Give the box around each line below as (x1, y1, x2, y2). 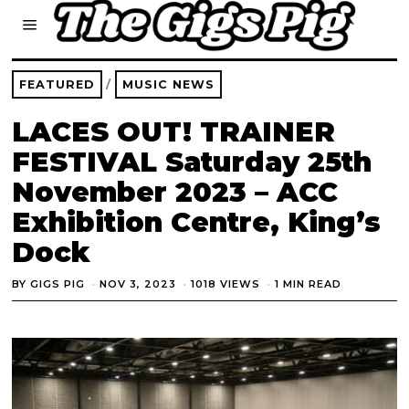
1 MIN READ (275, 277, 342, 290)
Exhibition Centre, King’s (12, 205, 382, 239)
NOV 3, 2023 (100, 277, 177, 290)
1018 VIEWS (191, 277, 261, 290)
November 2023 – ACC (12, 175, 339, 209)
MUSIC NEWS (122, 78, 215, 91)
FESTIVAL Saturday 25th (12, 145, 372, 179)
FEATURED (19, 78, 96, 91)
